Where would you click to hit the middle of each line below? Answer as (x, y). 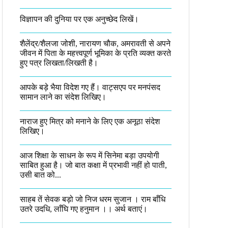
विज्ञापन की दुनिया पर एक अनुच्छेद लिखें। (79, 19)
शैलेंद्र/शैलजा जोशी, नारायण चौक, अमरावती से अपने (95, 44)
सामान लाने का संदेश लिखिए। (63, 97)
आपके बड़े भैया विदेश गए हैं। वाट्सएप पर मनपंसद (90, 87)
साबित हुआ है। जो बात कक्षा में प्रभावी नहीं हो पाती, (93, 165)
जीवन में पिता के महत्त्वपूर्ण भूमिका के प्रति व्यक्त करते (95, 53)
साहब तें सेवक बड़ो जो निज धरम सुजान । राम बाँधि (93, 199)
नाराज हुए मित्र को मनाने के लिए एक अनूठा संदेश (90, 121)
